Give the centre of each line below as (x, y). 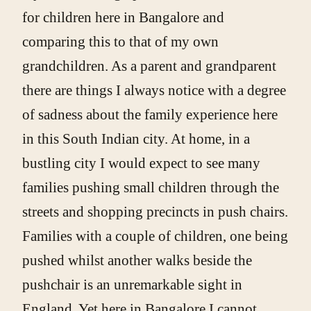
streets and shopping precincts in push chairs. (155, 212)
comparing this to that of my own (120, 42)
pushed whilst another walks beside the (137, 261)
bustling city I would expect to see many (141, 163)
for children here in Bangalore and (123, 18)
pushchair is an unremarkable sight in (132, 285)
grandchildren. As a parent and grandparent (149, 66)
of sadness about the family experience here (150, 115)
